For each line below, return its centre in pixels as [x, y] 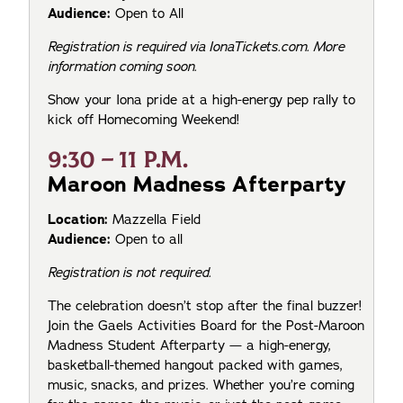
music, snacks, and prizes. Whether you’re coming [201, 385]
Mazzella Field [159, 219]
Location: [78, 219]
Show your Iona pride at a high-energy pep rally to [201, 100]
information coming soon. [122, 67]
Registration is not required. [130, 272]
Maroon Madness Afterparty [197, 184]
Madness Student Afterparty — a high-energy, [189, 345]
